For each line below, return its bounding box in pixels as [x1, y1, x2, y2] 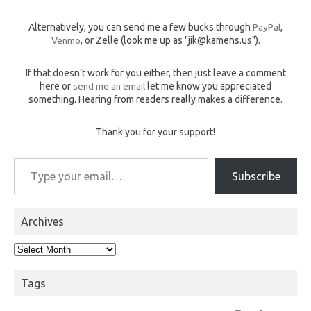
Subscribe [232, 169, 280, 183]
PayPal [253, 21, 280, 33]
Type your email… [13, 151, 46, 163]
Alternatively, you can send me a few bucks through [28, 21, 253, 33]
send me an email [73, 80, 145, 92]
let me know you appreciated [145, 80, 271, 92]
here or [40, 80, 73, 92]
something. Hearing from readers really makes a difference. [28, 93, 283, 105]
